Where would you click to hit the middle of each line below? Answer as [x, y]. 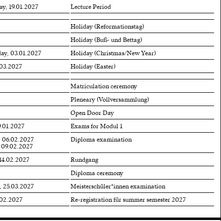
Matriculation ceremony [104, 86]
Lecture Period [91, 7]
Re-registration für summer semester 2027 [128, 200]
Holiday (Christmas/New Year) [113, 53]
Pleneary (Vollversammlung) [110, 99]
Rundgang [84, 160]
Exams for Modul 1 [96, 126]
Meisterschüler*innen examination [118, 186]
